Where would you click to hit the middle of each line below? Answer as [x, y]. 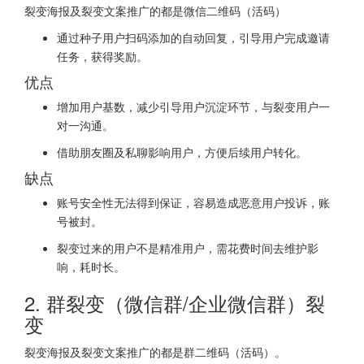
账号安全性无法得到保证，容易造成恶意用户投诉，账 [193, 203]
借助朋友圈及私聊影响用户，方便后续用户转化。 [182, 152]
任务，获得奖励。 [102, 56]
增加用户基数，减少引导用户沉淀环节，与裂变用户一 [193, 107]
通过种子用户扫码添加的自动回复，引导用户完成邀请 [193, 38]
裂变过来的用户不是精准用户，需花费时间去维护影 [188, 248]
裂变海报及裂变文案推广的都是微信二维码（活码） [155, 11]
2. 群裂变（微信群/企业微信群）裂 [175, 303]
